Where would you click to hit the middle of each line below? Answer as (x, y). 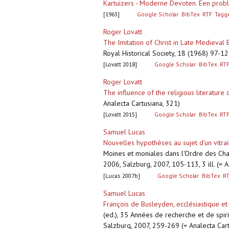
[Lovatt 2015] (120, 114)
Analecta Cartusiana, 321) (142, 104)
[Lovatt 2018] (120, 64)
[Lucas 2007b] (122, 176)
